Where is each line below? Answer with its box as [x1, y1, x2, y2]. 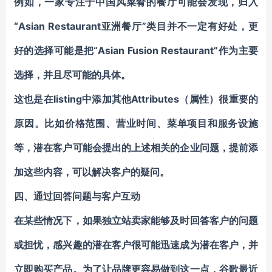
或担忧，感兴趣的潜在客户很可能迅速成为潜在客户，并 [14, 239, 258, 251]
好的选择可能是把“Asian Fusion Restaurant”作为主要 [14, 44, 258, 56]
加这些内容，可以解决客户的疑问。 [14, 166, 169, 178]
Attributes [131, 93, 180, 105]
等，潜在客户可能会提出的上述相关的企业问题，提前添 [14, 141, 258, 154]
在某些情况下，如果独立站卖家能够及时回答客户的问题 [14, 214, 258, 226]
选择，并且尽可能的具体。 [14, 69, 131, 81]
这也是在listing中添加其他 [14, 93, 132, 105]
